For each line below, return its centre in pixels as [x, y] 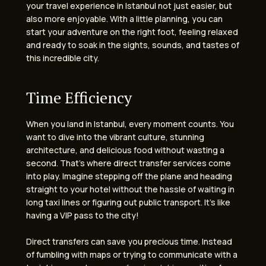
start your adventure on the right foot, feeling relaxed [132, 32]
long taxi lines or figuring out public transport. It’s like [128, 202]
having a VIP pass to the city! [83, 215]
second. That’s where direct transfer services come [129, 163]
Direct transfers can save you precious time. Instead [129, 242]
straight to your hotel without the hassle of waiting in [130, 189]
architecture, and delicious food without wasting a [125, 150]
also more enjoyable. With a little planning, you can [124, 19]
